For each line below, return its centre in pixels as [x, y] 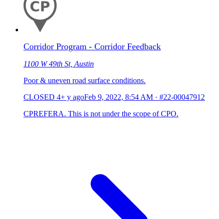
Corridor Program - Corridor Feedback [92, 46]
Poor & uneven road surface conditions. [85, 80]
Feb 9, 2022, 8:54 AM [119, 97]
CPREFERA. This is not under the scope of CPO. [101, 113]
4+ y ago [70, 97]
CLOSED [39, 97]
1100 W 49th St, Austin [59, 64]
